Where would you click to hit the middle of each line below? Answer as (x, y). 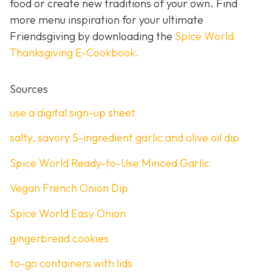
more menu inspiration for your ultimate (107, 19)
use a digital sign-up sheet (73, 112)
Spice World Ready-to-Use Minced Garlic (110, 163)
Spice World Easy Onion (68, 213)
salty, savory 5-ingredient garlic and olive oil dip (124, 138)
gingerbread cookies (59, 238)
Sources (29, 89)
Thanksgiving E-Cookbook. (74, 52)
